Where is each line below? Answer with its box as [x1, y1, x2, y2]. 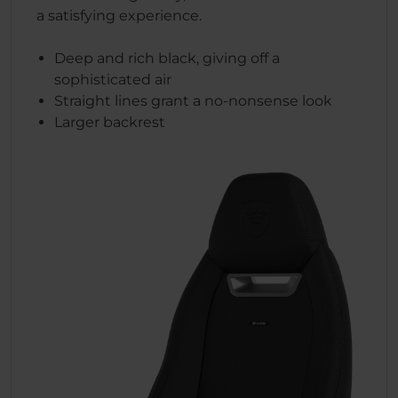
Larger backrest [54, 113, 165, 131]
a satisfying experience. [36, 6, 202, 24]
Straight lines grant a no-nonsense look [54, 92, 332, 109]
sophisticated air [54, 70, 171, 88]
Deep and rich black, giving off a [54, 49, 280, 67]
